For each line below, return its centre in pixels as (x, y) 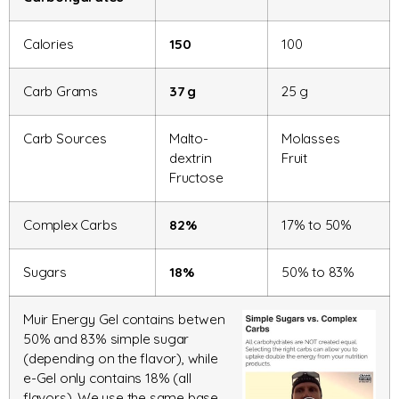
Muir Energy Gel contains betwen (124, 320)
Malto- (189, 139)
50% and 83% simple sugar (106, 339)
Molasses (311, 139)
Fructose (196, 178)
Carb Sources (65, 139)
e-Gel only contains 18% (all (107, 379)
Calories (49, 45)
